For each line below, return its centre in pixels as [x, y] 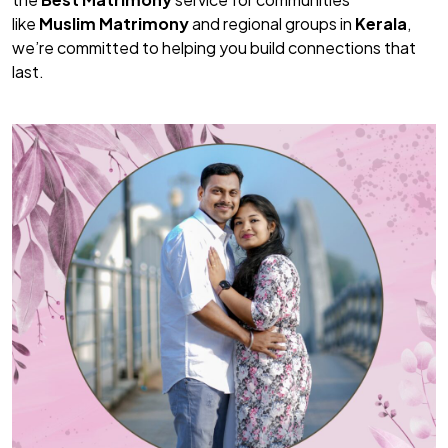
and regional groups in [272, 23]
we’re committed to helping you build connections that [214, 47]
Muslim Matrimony [114, 23]
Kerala [381, 23]
